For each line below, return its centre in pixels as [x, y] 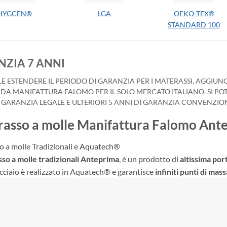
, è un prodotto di [149, 159]
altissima [195, 159]
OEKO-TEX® [194, 13]
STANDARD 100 [194, 24]
